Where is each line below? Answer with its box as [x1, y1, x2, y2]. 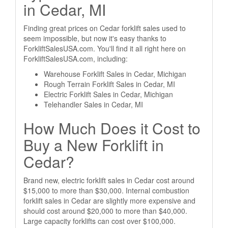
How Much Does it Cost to [23, 117, 201, 139]
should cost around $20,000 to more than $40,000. [23, 206, 187, 216]
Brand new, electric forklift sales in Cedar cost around [23, 175, 194, 185]
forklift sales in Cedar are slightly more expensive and [23, 195, 195, 206]
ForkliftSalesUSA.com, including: [23, 53, 128, 64]
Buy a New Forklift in [23, 134, 164, 156]
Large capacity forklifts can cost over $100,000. [23, 216, 176, 226]
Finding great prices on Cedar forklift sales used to [23, 23, 186, 33]
